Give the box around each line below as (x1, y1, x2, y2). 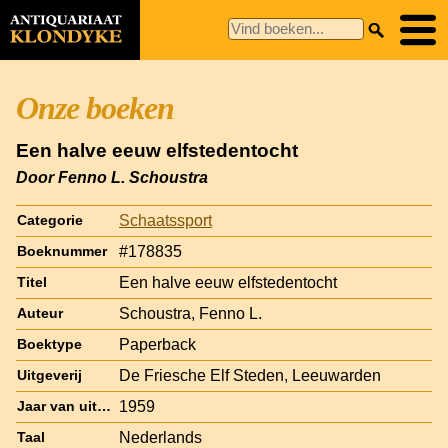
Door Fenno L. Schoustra (16, 168, 208, 186)
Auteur (17, 305, 63, 321)
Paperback (119, 335, 196, 353)
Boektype (17, 336, 82, 352)
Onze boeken (16, 90, 174, 126)
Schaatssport (119, 211, 212, 229)
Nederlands (119, 428, 202, 446)
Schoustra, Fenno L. (119, 304, 262, 322)
